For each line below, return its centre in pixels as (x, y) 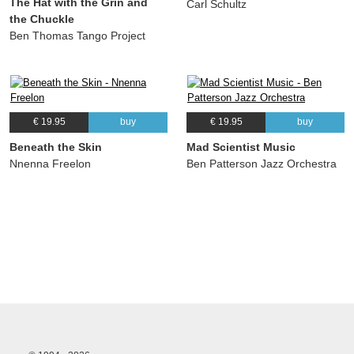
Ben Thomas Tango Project (77, 35)
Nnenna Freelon (50, 163)
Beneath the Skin (56, 147)
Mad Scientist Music (241, 147)
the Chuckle (42, 19)
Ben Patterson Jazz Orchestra (262, 163)
